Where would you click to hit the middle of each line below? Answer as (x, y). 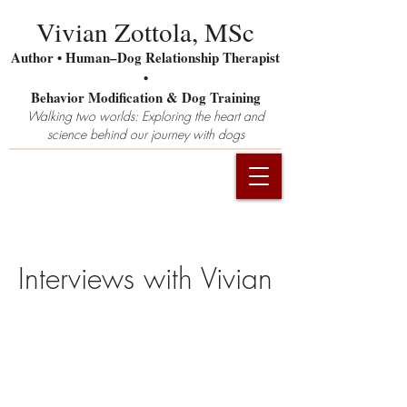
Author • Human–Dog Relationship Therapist (145, 57)
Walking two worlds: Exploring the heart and (145, 116)
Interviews (81, 278)
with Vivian (208, 278)
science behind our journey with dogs (145, 134)
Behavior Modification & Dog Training (145, 97)
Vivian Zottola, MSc (145, 31)
